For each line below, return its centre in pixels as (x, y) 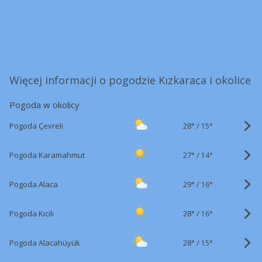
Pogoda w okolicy (44, 105)
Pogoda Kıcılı (32, 213)
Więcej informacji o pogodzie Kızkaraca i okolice (130, 80)
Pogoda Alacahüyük (45, 243)
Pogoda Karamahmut (47, 155)
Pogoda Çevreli (36, 126)
